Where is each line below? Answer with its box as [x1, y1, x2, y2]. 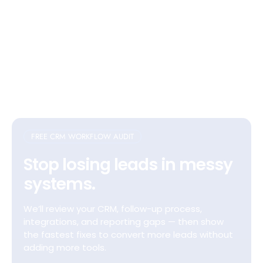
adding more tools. [23, 241, 106, 254]
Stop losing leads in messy [23, 153, 232, 177]
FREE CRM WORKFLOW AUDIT [31, 131, 134, 143]
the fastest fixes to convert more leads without [23, 228, 233, 241]
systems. [23, 173, 95, 196]
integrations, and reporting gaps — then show [23, 215, 224, 228]
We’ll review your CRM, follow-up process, [23, 203, 202, 215]
